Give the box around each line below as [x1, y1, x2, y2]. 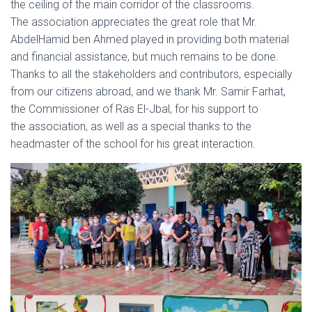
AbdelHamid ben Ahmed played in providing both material [10, 33, 289, 46]
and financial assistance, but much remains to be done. [10, 50, 279, 63]
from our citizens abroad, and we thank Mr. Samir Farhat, [10, 85, 286, 98]
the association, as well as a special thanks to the [10, 120, 251, 133]
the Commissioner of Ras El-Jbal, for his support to [10, 102, 258, 116]
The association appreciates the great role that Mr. [10, 15, 257, 29]
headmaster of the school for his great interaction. [10, 137, 256, 150]
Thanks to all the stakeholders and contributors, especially [10, 68, 292, 81]
